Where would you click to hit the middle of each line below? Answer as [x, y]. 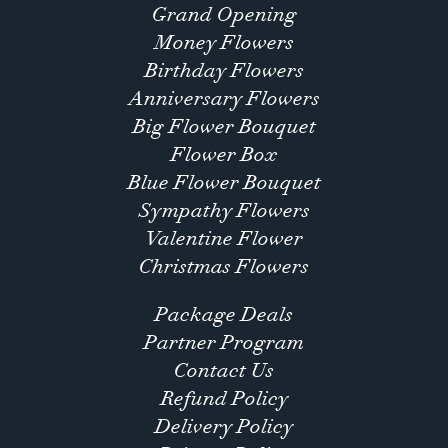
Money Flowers [224, 42]
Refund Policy [224, 398]
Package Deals [224, 314]
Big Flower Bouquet [224, 126]
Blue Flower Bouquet [224, 182]
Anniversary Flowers [224, 98]
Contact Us [224, 370]
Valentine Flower [224, 238]
